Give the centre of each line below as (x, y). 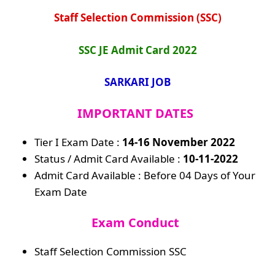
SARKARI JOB (137, 82)
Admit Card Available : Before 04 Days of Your (145, 175)
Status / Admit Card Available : (107, 158)
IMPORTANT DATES (135, 113)
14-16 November (165, 142)
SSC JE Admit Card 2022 (137, 50)
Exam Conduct (135, 223)
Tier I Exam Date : (78, 142)
